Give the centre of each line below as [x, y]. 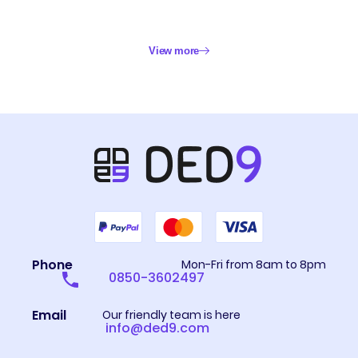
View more [174, 50]
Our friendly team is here [172, 314]
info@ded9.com [157, 328]
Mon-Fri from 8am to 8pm [253, 264]
